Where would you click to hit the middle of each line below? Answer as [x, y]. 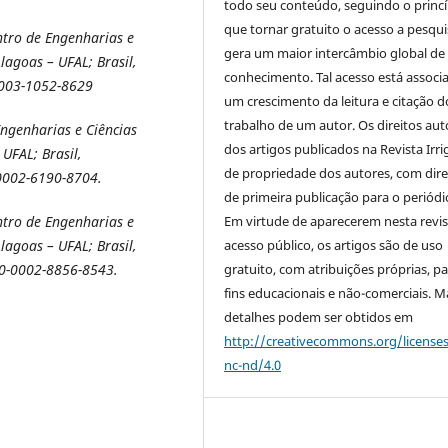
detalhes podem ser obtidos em [319, 316]
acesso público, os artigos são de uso [334, 244]
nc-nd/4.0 [253, 364]
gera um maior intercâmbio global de [335, 52]
